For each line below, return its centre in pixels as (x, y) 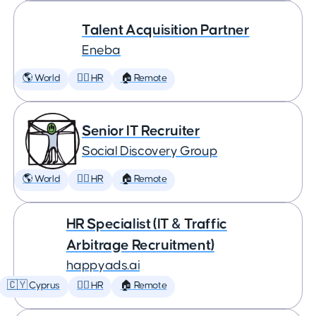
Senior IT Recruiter (141, 131)
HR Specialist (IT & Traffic (146, 224)
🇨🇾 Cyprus (34, 286)
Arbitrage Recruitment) (140, 245)
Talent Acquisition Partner (166, 30)
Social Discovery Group (150, 151)
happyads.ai (103, 266)
